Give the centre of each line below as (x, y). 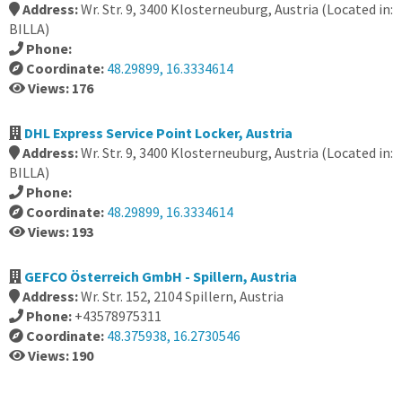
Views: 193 (61, 232)
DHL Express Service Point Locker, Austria (158, 133)
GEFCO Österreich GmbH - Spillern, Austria (161, 276)
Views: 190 (61, 355)
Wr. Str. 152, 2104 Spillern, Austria (182, 296)
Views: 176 (61, 88)
